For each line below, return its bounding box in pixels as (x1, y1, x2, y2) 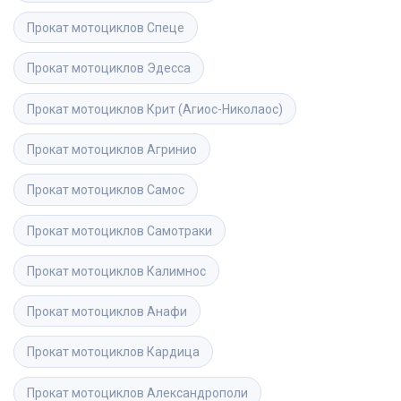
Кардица (147, 345, 200, 360)
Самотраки (147, 223, 212, 238)
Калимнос (147, 263, 206, 278)
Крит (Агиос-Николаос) (147, 101, 283, 116)
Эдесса (147, 61, 191, 76)
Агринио (147, 141, 197, 157)
